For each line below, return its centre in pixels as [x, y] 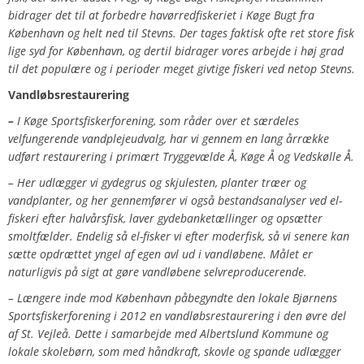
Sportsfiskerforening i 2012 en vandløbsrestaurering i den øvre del [177, 316]
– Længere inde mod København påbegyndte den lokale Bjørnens [173, 298]
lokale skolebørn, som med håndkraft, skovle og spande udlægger [175, 352]
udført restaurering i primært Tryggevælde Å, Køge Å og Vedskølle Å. [181, 157]
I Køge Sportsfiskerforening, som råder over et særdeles [158, 121]
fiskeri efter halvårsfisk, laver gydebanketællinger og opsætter [165, 219]
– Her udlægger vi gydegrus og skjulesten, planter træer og [157, 183]
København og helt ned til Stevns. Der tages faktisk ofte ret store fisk [181, 33]
